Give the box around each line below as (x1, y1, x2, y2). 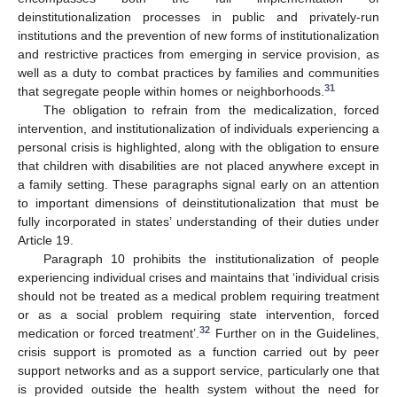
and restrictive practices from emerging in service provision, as (18, 47, 379, 62)
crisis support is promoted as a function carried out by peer (18, 345, 379, 360)
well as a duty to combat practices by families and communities (18, 66, 379, 81)
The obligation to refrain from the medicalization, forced (43, 103, 379, 118)
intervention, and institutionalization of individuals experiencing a (18, 121, 379, 136)
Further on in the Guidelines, (210, 326, 379, 341)
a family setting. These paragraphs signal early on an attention (18, 177, 379, 192)
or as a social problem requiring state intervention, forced (18, 307, 379, 323)
